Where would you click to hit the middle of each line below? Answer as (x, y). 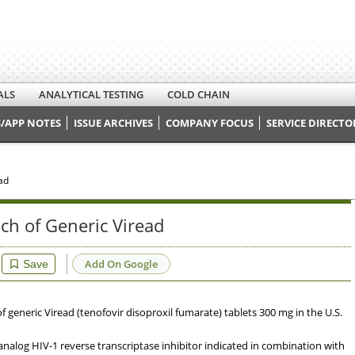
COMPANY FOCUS (210, 123)
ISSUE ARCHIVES (113, 123)
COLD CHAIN (198, 94)
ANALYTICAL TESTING (91, 94)
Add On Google (121, 263)
